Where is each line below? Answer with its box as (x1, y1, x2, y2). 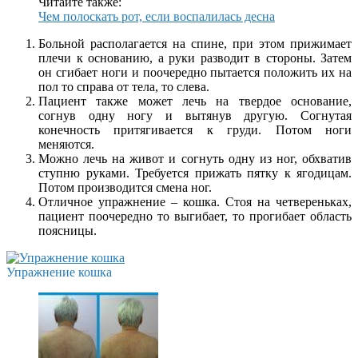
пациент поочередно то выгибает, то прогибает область (38, 209, 352, 223)
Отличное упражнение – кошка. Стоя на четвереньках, (38, 194, 352, 209)
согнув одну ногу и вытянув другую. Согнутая (38, 108, 352, 122)
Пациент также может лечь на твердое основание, (38, 93, 352, 108)
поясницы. (38, 223, 97, 237)
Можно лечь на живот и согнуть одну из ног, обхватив (38, 151, 352, 165)
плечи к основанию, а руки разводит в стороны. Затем (38, 50, 352, 65)
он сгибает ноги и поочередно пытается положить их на (38, 65, 352, 79)
